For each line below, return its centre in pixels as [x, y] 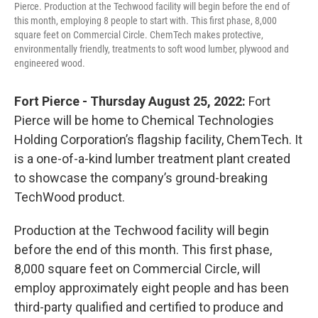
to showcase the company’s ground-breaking [141, 177]
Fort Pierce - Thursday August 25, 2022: [130, 101]
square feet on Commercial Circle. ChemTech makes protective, [139, 34]
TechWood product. [70, 197]
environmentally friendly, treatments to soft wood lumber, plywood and [152, 49]
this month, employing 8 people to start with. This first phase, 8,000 [146, 20]
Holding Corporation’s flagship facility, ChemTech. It [158, 139]
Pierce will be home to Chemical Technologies [144, 120]
